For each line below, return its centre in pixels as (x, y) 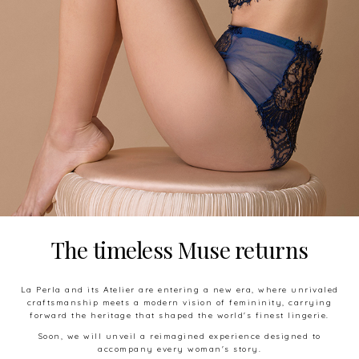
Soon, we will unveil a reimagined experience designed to (179, 337)
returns (272, 250)
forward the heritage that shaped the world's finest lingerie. (179, 316)
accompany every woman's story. (179, 349)
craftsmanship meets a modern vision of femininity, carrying (179, 303)
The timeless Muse (143, 250)
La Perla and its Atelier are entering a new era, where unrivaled (179, 290)
